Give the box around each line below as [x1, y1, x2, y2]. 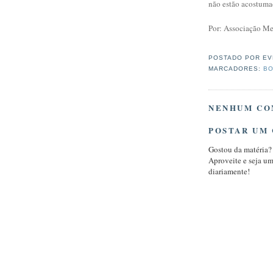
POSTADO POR [208, 54, 263, 62]
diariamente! [208, 166, 250, 177]
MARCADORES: [208, 65, 264, 73]
